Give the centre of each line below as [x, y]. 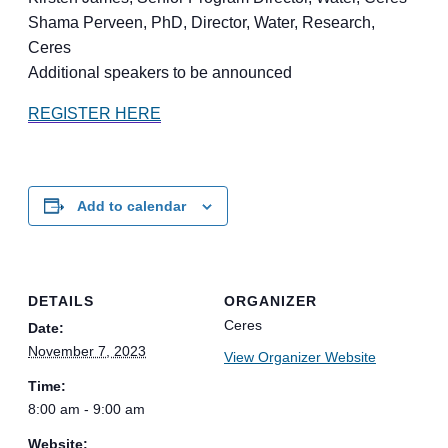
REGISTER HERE [94, 113]
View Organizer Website [300, 356]
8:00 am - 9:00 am [86, 408]
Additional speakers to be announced [160, 72]
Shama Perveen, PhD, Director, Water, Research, [201, 22]
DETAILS [61, 300]
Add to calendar [131, 206]
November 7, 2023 [87, 350]
